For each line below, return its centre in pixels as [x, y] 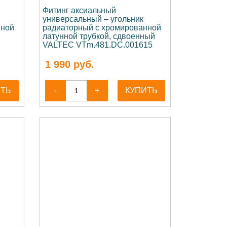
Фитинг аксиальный [79, 10]
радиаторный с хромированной [102, 28]
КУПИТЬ [142, 90]
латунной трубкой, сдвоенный [99, 36]
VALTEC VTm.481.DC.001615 [97, 45]
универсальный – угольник [93, 19]
